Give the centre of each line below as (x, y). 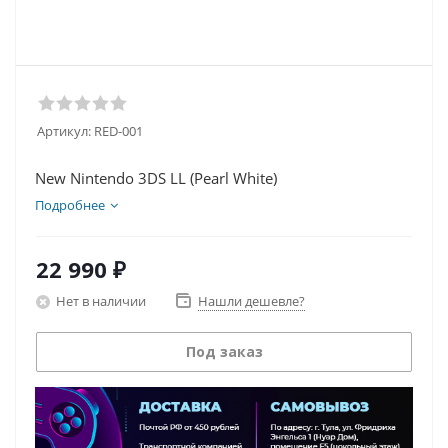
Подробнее (70, 205)
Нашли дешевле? (251, 301)
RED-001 (118, 131)
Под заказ (224, 351)
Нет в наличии (101, 300)
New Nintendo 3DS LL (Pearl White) (156, 178)
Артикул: (64, 131)
